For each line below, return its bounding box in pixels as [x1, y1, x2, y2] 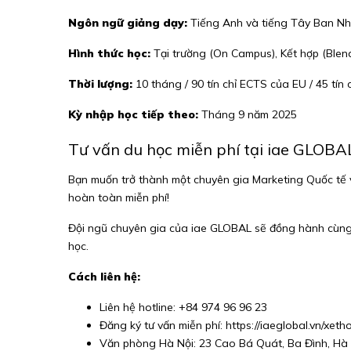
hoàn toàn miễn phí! [68, 190, 169, 204]
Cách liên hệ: [68, 270, 140, 284]
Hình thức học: [68, 46, 150, 60]
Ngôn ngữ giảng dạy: [68, 16, 187, 30]
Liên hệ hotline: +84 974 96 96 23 [100, 300, 267, 314]
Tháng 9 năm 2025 [198, 107, 297, 121]
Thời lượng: [68, 77, 132, 91]
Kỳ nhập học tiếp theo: [68, 107, 198, 121]
